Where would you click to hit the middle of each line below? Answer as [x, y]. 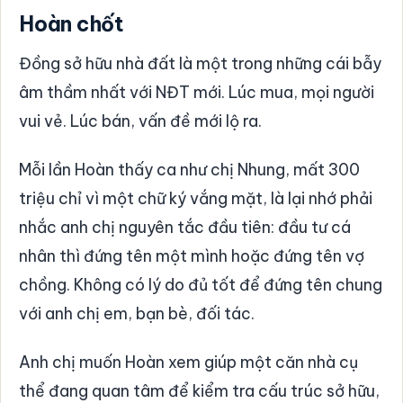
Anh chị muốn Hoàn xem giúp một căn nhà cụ [188, 362]
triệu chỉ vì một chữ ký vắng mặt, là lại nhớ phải [196, 198]
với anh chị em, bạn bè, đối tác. [137, 313]
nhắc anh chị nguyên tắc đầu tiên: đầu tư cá [185, 227]
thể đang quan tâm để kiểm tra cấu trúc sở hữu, [199, 390]
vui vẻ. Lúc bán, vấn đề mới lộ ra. [140, 121]
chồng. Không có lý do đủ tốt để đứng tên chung [201, 284]
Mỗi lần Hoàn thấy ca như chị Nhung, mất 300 [189, 169]
